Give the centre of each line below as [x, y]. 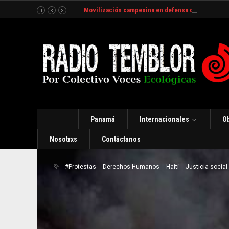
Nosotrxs [63, 139]
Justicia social [206, 167]
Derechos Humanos [131, 167]
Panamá [103, 119]
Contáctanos [121, 139]
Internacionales [164, 119]
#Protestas [80, 167]
